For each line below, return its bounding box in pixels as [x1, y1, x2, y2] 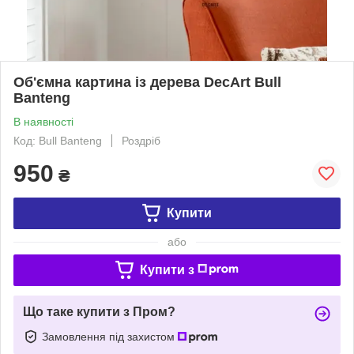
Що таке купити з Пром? [23, 304, 175, 318]
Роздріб [122, 134, 160, 147]
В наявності [13, 115, 73, 128]
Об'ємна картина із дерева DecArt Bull [13, 73, 281, 90]
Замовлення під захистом [42, 330, 178, 343]
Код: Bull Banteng [13, 134, 102, 147]
